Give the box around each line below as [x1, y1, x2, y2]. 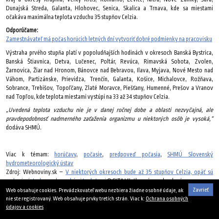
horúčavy [54, 151, 77, 158]
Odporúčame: [6, 27, 38, 34]
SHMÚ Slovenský [167, 151, 213, 158]
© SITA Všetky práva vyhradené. [106, 177, 184, 184]
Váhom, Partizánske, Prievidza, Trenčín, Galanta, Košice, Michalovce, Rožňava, [6, 75, 213, 83]
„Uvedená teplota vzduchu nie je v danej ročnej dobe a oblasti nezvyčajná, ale [6, 106, 213, 113]
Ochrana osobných [146, 196, 188, 202]
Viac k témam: [6, 151, 55, 158]
